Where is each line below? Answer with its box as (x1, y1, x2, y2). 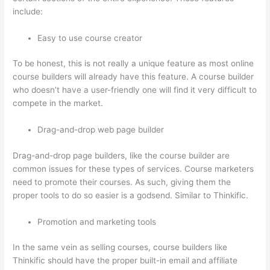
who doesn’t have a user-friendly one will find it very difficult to (13, 85, 257, 95)
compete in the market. (13, 98, 104, 108)
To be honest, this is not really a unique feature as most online (13, 58, 254, 69)
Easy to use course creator (37, 33, 143, 43)
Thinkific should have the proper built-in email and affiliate (13, 256, 238, 266)
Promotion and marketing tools (37, 216, 157, 227)
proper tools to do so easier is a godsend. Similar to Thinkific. (13, 190, 249, 200)
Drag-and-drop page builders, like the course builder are (13, 150, 230, 160)
